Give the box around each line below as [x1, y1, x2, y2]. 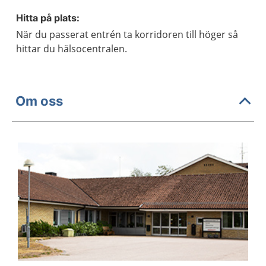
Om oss [15, 93, 63, 109]
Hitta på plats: [16, 12, 80, 24]
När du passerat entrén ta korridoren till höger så [16, 28, 238, 41]
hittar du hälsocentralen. [16, 42, 127, 55]
